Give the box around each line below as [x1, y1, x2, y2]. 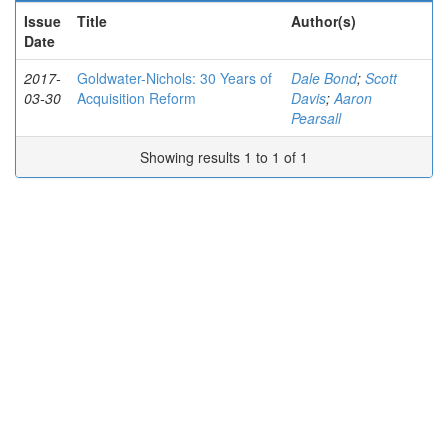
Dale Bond [291, 68, 357, 88]
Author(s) [291, 11, 356, 31]
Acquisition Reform [77, 88, 196, 108]
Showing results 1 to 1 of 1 [140, 147, 308, 167]
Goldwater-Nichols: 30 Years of [77, 68, 272, 88]
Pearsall [291, 108, 341, 128]
